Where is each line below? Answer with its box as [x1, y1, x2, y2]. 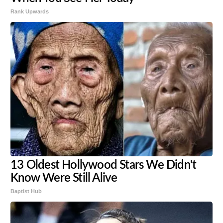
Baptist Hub [10, 188, 42, 195]
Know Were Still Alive [10, 172, 117, 185]
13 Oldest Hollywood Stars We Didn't [10, 159, 197, 172]
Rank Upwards [10, 8, 49, 15]
